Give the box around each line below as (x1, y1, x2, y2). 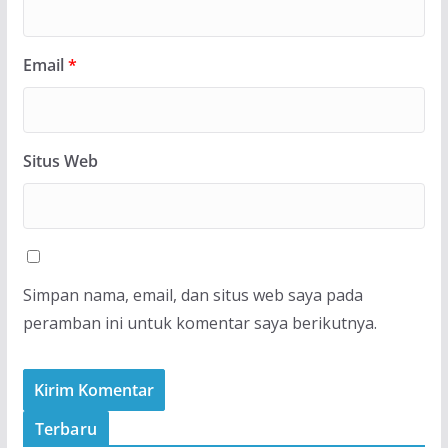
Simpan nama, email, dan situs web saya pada (22, 283, 363, 306)
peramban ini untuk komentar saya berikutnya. (22, 311, 377, 334)
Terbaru (34, 417, 97, 440)
